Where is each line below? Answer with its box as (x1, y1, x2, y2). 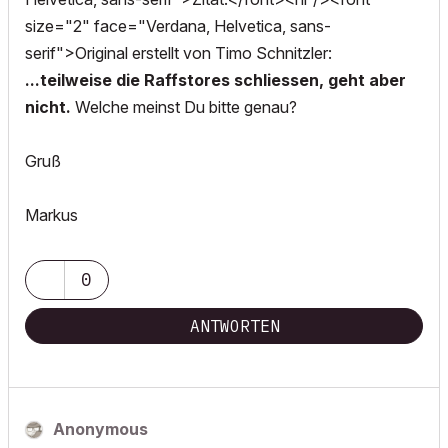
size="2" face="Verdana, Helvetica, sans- (25, 16, 331, 36)
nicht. (25, 97, 75, 117)
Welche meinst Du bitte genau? (75, 97, 297, 117)
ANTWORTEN (190, 316, 280, 336)
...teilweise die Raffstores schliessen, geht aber (25, 70, 406, 90)
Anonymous (53, 419, 148, 439)
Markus (25, 205, 78, 225)
